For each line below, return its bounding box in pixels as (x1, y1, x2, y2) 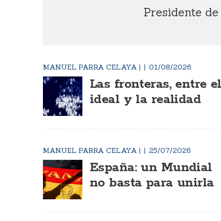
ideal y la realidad (90, 91, 201, 108)
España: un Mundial (90, 159, 212, 176)
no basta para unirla (90, 175, 214, 191)
